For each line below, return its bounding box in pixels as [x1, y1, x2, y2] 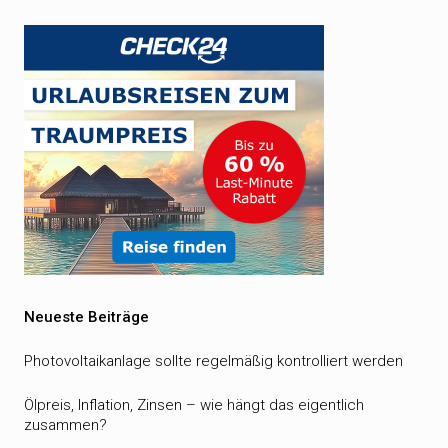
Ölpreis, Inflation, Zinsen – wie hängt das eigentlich [24, 396, 364, 414]
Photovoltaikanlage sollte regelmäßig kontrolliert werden [24, 352, 403, 370]
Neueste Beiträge [24, 308, 149, 326]
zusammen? [24, 416, 107, 434]
